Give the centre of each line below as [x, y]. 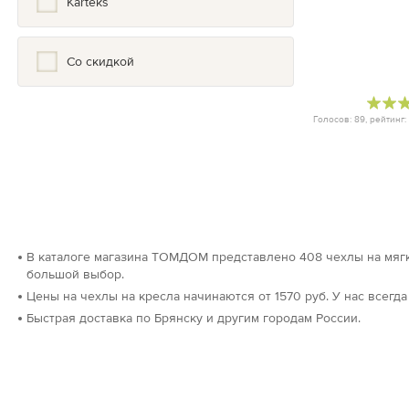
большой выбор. [75, 274]
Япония [89, 53]
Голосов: [334, 119]
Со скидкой [100, 61]
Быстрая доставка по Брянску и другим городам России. [194, 318]
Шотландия [100, 18]
